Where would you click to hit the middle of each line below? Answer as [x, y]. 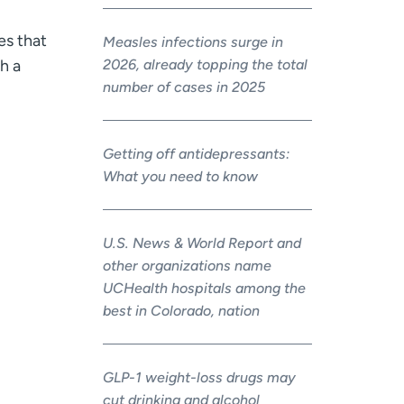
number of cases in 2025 [184, 87]
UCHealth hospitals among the [204, 288]
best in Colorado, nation [181, 310]
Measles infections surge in [193, 41]
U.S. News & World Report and [202, 243]
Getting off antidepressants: [196, 153]
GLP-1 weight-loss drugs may [199, 377]
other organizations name [187, 265]
